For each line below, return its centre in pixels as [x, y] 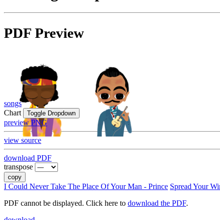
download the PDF [157, 203]
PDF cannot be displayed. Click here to [66, 203]
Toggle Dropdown [51, 113]
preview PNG [26, 123]
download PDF [28, 158]
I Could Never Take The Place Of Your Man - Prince [86, 187]
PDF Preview [44, 33]
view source [23, 140]
